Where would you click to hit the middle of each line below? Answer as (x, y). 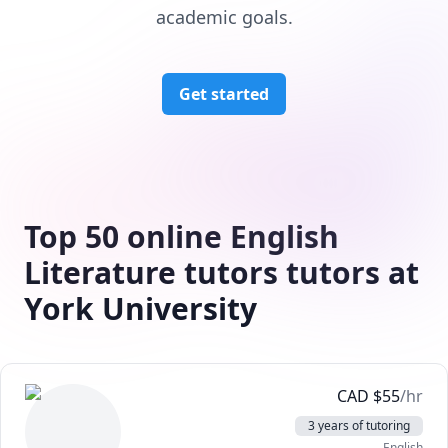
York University (140, 308)
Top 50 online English (181, 236)
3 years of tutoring (359, 425)
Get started (224, 94)
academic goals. (224, 17)
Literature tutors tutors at (221, 272)
